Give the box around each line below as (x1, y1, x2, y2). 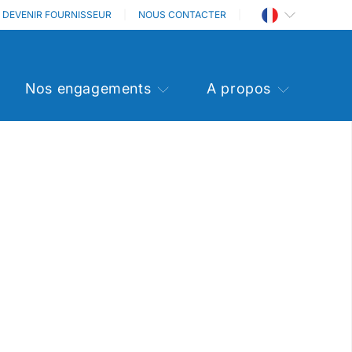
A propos (207, 80, 271, 97)
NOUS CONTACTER (138, 9, 226, 20)
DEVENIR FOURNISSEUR (2, 9, 112, 20)
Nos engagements (25, 80, 152, 97)
